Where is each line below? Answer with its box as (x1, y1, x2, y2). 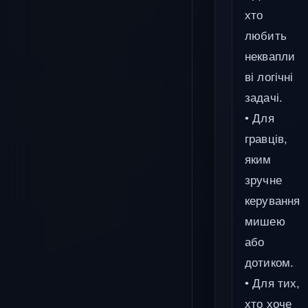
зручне (245, 174, 282, 187)
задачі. (245, 91, 283, 104)
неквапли (245, 50, 296, 63)
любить (245, 30, 287, 43)
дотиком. (245, 256, 294, 269)
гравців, (245, 133, 288, 146)
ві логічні (245, 71, 294, 84)
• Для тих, (245, 277, 300, 290)
